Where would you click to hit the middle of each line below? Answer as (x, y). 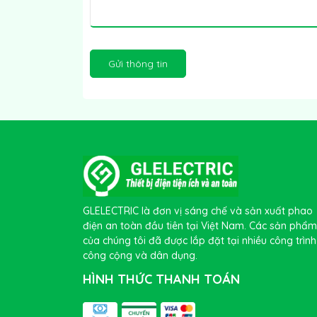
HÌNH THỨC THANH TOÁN (161, 279)
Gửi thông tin (138, 64)
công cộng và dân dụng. (140, 255)
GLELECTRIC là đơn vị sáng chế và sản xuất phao (198, 211)
